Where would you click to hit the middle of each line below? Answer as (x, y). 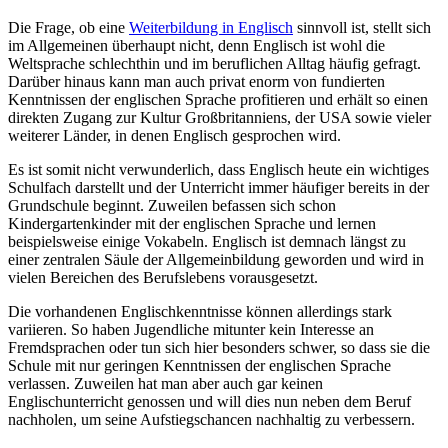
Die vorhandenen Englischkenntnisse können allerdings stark (200, 311)
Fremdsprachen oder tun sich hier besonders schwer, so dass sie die (219, 347)
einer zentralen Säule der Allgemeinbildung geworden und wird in (216, 259)
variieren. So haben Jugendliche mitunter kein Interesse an (191, 329)
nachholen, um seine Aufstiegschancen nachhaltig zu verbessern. (211, 419)
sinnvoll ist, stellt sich (362, 27)
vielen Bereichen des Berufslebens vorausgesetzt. (163, 277)
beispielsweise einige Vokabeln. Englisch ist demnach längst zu (207, 241)
